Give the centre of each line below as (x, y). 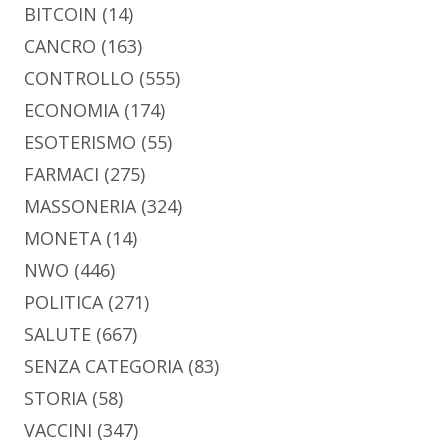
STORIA (55, 398)
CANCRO (60, 46)
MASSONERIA (80, 206)
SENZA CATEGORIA (103, 366)
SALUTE (57, 334)
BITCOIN (60, 14)
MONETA (62, 238)
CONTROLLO (79, 78)
